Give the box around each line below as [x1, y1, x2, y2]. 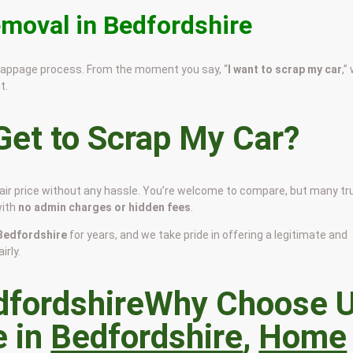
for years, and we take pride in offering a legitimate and [67, 229, 348, 242]
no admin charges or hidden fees [18, 201, 191, 214]
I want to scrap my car [228, 63, 343, 76]
